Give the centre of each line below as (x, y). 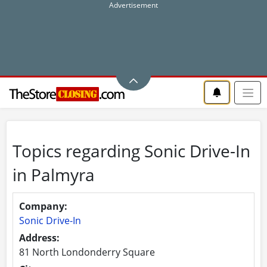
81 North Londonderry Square (87, 252)
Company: (43, 206)
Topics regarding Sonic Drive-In (131, 150)
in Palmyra (54, 174)
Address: (39, 237)
